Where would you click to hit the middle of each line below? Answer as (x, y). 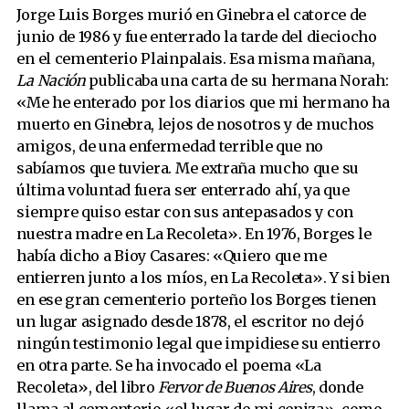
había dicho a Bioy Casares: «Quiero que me (172, 256)
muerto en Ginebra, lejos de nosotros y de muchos (196, 125)
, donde (337, 388)
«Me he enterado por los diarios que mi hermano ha (203, 103)
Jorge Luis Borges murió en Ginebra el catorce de (192, 15)
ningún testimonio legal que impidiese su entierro (199, 344)
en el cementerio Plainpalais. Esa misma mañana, (196, 59)
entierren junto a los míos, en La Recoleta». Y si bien (203, 278)
